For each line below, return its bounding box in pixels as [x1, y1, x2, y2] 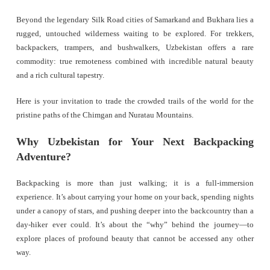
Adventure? [16, 151, 72, 163]
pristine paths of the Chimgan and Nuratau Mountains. [16, 111, 194, 120]
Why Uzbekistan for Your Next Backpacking [16, 136, 254, 148]
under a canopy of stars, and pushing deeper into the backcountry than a [16, 207, 254, 216]
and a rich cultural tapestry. [16, 71, 105, 80]
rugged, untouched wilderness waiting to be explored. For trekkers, [16, 30, 254, 39]
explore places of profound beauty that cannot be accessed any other [16, 234, 254, 243]
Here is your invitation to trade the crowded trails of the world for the [16, 97, 254, 106]
